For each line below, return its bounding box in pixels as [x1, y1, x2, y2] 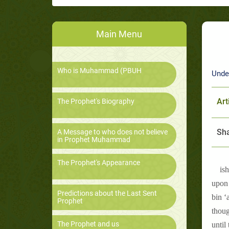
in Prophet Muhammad [57, 135, 130, 144]
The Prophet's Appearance [57, 158, 140, 167]
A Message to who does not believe [57, 128, 168, 136]
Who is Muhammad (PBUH [57, 66, 142, 75]
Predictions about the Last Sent [57, 189, 157, 198]
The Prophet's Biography [57, 97, 134, 106]
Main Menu [96, 29, 143, 40]
